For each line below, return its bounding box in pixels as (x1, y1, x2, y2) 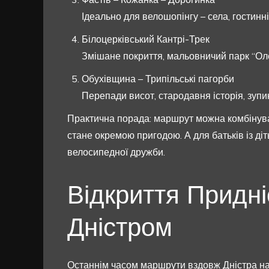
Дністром (67, 213, 172, 242)
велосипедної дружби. (67, 146, 165, 159)
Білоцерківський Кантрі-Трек (82, 33, 210, 46)
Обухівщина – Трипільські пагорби (82, 73, 234, 85)
